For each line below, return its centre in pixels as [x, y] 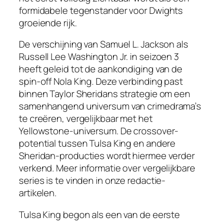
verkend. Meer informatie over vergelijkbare [107, 168]
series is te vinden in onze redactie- [92, 181]
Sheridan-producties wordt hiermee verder [107, 156]
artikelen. [38, 193]
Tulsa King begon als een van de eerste [100, 214]
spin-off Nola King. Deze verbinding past [101, 82]
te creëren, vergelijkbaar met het [86, 119]
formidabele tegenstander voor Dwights [101, 10]
